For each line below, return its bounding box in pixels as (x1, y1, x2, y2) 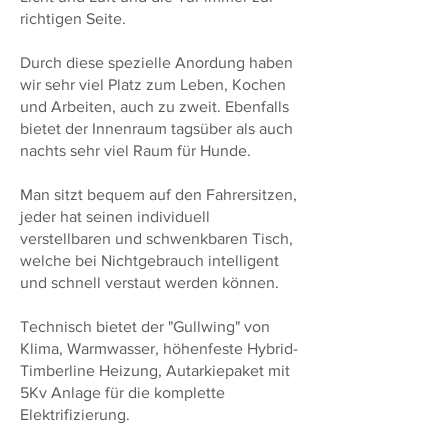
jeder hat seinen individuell (20, 208, 210, 225)
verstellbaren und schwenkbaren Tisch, (20, 230, 293, 247)
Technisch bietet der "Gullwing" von (20, 318, 270, 335)
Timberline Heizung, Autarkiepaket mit (20, 362, 290, 379)
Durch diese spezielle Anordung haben (20, 54, 293, 71)
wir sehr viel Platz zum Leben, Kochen (20, 76, 286, 93)
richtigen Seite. (20, 10, 126, 27)
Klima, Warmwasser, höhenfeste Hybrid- (20, 340, 298, 357)
